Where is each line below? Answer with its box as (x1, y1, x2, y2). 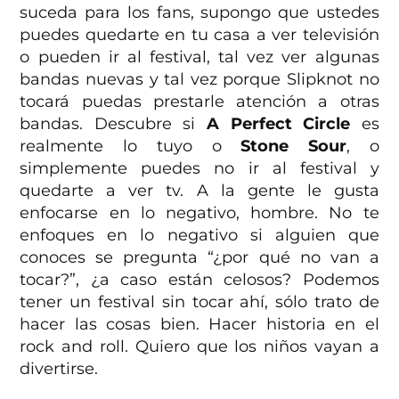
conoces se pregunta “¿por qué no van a (20, 247, 379, 267)
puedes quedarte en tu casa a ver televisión (20, 24, 379, 45)
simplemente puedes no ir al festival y (20, 158, 379, 178)
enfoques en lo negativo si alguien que (20, 224, 379, 245)
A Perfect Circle (207, 113, 351, 134)
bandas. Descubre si (20, 113, 207, 134)
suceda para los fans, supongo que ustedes (20, 2, 379, 22)
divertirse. (20, 358, 99, 379)
